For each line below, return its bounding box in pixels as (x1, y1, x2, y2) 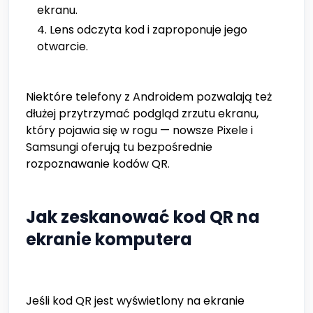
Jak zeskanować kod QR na (26, 205, 260, 229)
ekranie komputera (26, 228, 192, 252)
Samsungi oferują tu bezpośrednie (26, 139, 212, 156)
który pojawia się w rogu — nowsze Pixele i (26, 122, 253, 139)
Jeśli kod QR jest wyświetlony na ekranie (26, 293, 245, 310)
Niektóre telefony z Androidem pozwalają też (26, 89, 272, 105)
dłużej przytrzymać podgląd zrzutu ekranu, (26, 105, 259, 122)
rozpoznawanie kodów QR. (26, 156, 170, 173)
